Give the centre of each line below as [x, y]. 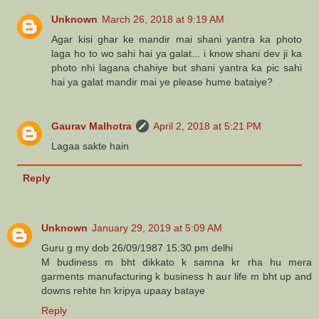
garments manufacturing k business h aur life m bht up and [177, 277]
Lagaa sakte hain [90, 146]
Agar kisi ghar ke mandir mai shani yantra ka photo [177, 39]
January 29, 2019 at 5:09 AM [157, 228]
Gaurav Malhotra [92, 126]
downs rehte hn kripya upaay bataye [123, 291]
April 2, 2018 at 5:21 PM [208, 126]
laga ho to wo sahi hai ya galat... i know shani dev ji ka [177, 53]
